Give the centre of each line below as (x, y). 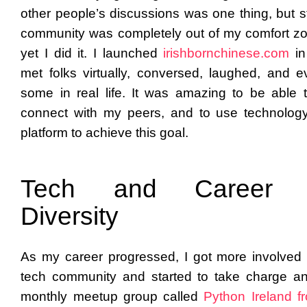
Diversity (70, 217)
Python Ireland (248, 296)
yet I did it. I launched (89, 53)
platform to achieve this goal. (105, 133)
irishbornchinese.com (226, 53)
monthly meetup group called (110, 296)
